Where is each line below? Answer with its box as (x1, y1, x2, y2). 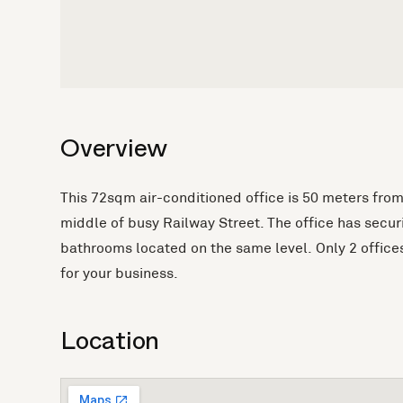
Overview (60, 146, 167, 159)
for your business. (60, 264, 179, 282)
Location (60, 338, 159, 352)
